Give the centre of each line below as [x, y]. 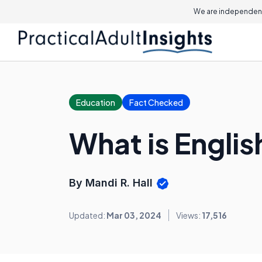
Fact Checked [156, 102]
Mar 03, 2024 [134, 216]
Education [96, 102]
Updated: [88, 216]
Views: [189, 216]
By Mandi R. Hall [112, 183]
